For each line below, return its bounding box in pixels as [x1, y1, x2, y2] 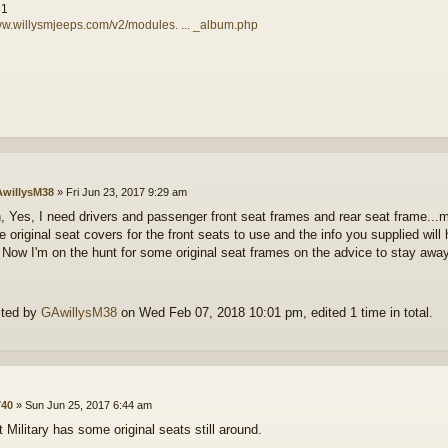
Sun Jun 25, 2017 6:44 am [24, 398, 152, 411]
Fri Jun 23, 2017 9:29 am [65, 185, 187, 198]
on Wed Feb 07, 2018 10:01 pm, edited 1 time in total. [117, 305, 433, 321]
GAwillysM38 [41, 305, 117, 321]
